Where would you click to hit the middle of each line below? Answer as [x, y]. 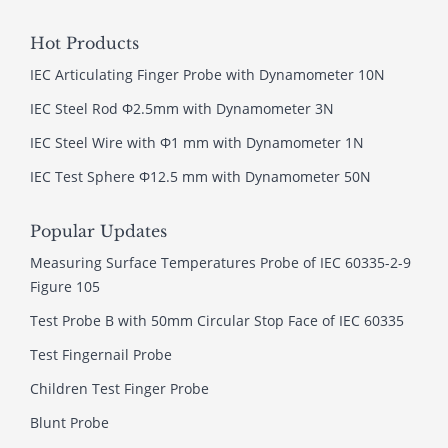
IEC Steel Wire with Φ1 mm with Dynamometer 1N [197, 143]
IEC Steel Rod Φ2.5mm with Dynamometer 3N [182, 109]
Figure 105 [65, 287]
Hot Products [84, 43]
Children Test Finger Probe [119, 389]
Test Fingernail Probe [101, 355]
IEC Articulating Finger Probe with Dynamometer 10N [207, 75]
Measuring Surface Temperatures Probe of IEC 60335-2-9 [220, 263]
